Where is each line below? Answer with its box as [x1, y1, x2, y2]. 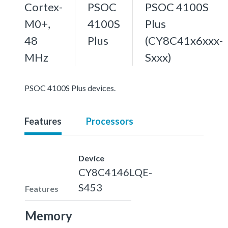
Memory [25, 208, 72, 223]
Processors [86, 115, 133, 127]
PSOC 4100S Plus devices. [24, 82, 116, 93]
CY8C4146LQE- [78, 165, 152, 178]
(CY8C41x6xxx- [145, 33, 223, 47]
